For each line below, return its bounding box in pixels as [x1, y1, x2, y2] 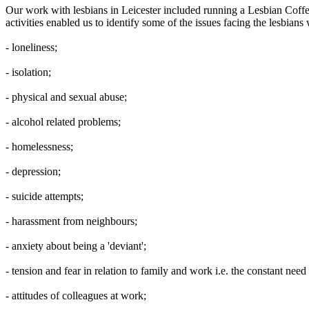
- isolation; [6, 66, 51, 78]
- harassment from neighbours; [6, 215, 137, 227]
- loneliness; [6, 41, 57, 53]
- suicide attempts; [6, 190, 83, 202]
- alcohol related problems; [6, 116, 121, 128]
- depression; [6, 166, 61, 177]
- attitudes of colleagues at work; [6, 290, 146, 301]
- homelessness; [6, 141, 73, 152]
